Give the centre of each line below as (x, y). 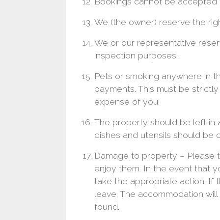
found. (107, 206)
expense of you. (127, 101)
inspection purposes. (136, 55)
